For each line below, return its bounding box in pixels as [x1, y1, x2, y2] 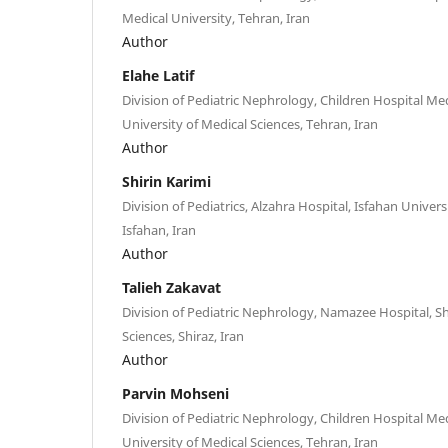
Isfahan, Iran [122, 220, 196, 239]
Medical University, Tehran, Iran [122, 8, 310, 27]
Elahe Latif [122, 65, 194, 85]
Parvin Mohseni [122, 383, 229, 403]
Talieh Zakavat [122, 277, 221, 297]
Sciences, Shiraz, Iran [122, 326, 244, 345]
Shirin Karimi [122, 171, 211, 191]
